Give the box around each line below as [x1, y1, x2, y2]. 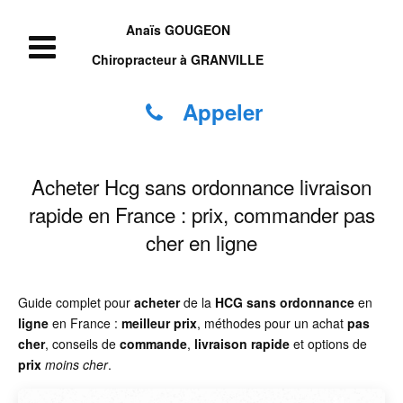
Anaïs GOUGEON [125, 21, 230, 39]
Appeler [176, 96, 264, 127]
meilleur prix [121, 314, 197, 332]
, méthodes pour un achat [197, 314, 347, 332]
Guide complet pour [18, 293, 134, 311]
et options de [290, 335, 367, 353]
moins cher [45, 355, 108, 373]
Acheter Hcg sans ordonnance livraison [31, 172, 372, 201]
